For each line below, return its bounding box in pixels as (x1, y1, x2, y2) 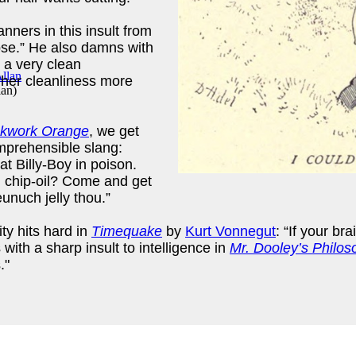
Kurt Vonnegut (185, 222, 276, 239)
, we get (89, 122, 139, 139)
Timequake (91, 222, 162, 239)
